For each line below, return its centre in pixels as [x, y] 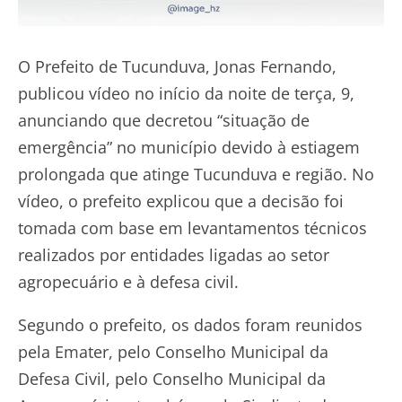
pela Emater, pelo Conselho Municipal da [173, 352]
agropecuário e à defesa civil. [128, 282]
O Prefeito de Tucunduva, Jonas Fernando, [177, 67]
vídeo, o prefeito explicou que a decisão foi [181, 201]
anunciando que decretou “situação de [164, 121]
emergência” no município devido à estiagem [189, 148]
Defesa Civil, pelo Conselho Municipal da [172, 379]
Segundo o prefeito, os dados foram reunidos [190, 325]
